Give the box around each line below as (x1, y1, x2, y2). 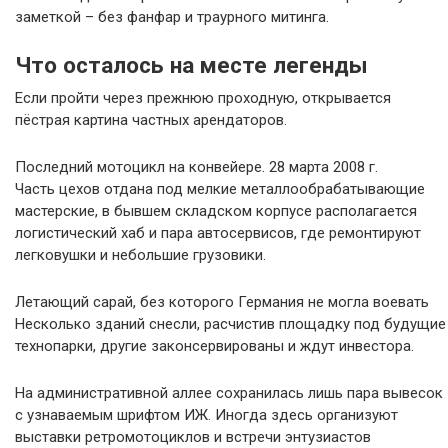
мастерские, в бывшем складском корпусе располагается (15, 202, 417, 221)
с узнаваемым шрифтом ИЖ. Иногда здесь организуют (15, 406, 398, 425)
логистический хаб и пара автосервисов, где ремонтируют (15, 224, 421, 243)
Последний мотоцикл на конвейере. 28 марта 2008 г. (15, 158, 378, 177)
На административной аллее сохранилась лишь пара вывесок (15, 384, 443, 403)
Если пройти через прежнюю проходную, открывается (15, 89, 391, 108)
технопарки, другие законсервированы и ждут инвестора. (15, 337, 414, 356)
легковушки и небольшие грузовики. (15, 246, 266, 265)
